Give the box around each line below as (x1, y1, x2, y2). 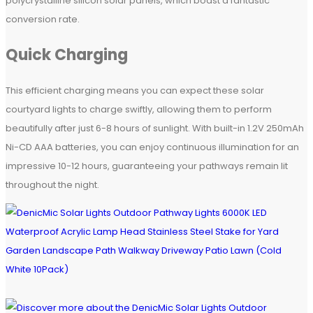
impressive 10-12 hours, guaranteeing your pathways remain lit (6, 159, 288, 173)
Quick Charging (6, 44, 128, 66)
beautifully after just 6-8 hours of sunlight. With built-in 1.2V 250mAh (6, 122, 304, 136)
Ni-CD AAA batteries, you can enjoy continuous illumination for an (6, 140, 299, 154)
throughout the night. (6, 178, 99, 192)
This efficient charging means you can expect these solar (6, 84, 264, 98)
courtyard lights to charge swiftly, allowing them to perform (6, 103, 272, 117)
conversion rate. (6, 13, 80, 27)
